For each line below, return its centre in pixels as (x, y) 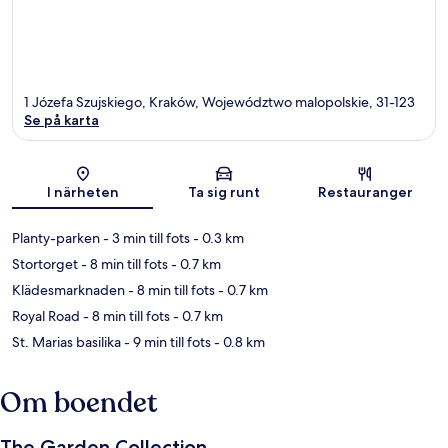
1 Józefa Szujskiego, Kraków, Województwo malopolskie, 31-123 (219, 101)
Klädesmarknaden (68, 289)
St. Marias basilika (66, 341)
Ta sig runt (223, 191)
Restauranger (365, 191)
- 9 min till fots (166, 341)
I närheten (82, 191)
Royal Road (46, 315)
